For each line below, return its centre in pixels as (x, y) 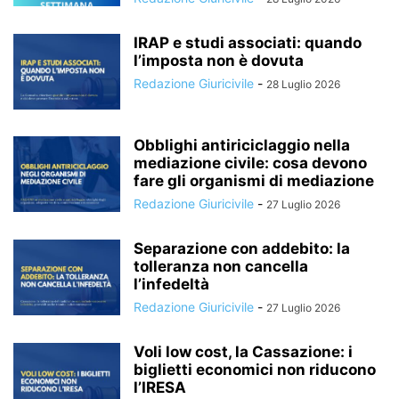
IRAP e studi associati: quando (248, 43)
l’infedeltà (171, 284)
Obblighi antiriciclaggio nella (242, 145)
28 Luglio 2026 (303, 84)
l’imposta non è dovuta (219, 61)
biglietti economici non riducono (255, 370)
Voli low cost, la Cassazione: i (243, 352)
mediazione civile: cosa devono (250, 163)
